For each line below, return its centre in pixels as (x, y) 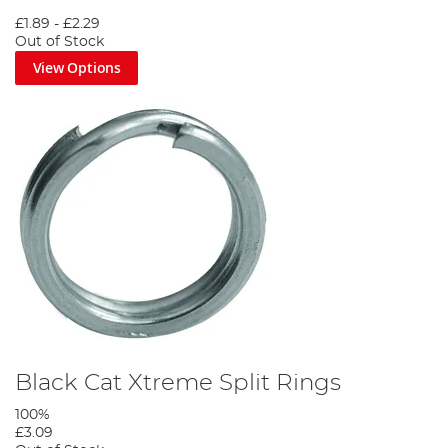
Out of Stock (59, 42)
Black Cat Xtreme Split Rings (178, 382)
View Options (76, 68)
